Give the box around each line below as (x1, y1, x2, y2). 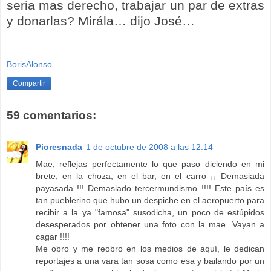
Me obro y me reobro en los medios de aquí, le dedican (36, 243, 264, 253)
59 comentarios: (7, 109, 96, 122)
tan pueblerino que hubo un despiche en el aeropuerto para (36, 195, 264, 205)
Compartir (13, 79, 45, 88)
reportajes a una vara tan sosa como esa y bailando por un (36, 255, 264, 266)
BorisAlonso (7, 59, 52, 70)
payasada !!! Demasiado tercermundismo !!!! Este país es (36, 183, 264, 193)
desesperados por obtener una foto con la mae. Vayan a (36, 219, 264, 229)
